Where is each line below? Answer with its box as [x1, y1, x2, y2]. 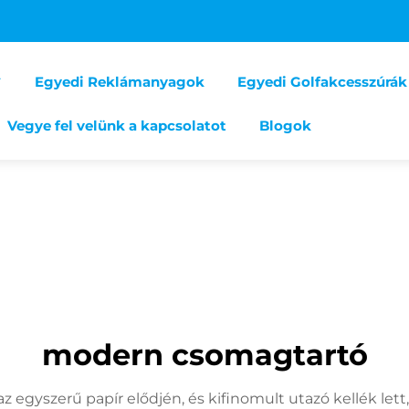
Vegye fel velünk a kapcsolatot [6, 117, 226, 134]
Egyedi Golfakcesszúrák [236, 73, 407, 90]
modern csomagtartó [41, 337, 368, 372]
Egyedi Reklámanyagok [34, 73, 204, 90]
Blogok [258, 117, 311, 134]
